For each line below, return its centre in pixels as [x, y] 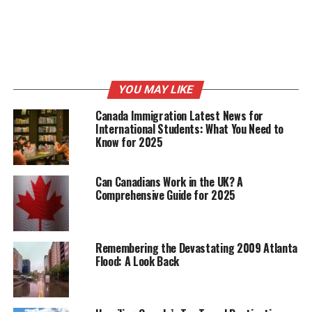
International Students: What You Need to [189, 128]
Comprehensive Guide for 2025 [165, 195]
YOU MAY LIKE [156, 89]
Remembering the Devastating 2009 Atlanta [196, 248]
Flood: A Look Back [137, 261]
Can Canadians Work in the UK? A [169, 181]
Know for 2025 [129, 142]
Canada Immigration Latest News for [179, 115]
